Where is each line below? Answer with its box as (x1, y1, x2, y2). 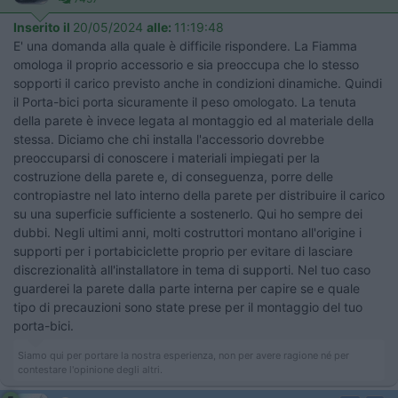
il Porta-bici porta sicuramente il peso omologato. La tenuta (13, 93, 356, 109)
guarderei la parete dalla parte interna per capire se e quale (13, 280, 360, 296)
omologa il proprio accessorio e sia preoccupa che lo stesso (13, 56, 359, 72)
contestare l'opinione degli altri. (18, 362, 163, 376)
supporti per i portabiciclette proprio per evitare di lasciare (13, 243, 353, 259)
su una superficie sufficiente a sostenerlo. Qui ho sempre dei (13, 205, 362, 221)
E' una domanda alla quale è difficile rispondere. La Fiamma (13, 37, 357, 53)
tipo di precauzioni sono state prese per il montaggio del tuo (13, 298, 362, 314)
